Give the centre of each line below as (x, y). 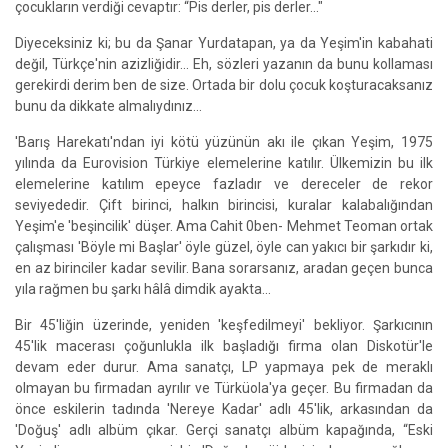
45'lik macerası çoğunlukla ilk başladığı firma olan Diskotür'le (224, 346)
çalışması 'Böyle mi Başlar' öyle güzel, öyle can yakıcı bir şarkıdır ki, (224, 247)
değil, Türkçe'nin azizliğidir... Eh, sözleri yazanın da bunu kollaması (224, 64)
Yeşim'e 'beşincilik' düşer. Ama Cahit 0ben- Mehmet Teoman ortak (224, 226)
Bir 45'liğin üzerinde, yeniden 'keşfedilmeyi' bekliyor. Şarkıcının (224, 325)
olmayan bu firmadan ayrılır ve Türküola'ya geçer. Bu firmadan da (224, 388)
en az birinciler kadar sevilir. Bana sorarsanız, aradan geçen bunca (224, 268)
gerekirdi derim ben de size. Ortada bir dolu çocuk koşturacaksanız (224, 85)
